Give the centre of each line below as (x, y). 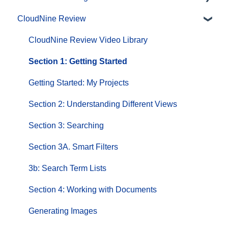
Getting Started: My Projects (79, 82)
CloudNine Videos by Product (82, 18)
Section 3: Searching (66, 125)
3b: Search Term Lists (67, 168)
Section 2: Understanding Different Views (103, 104)
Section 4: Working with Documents (93, 189)
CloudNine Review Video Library (88, 40)
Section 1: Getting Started (78, 61)
